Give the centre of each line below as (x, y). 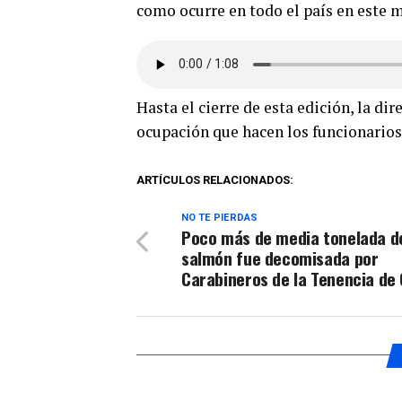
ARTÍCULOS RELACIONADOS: (215, 179)
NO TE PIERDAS (219, 217)
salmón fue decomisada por (280, 258)
